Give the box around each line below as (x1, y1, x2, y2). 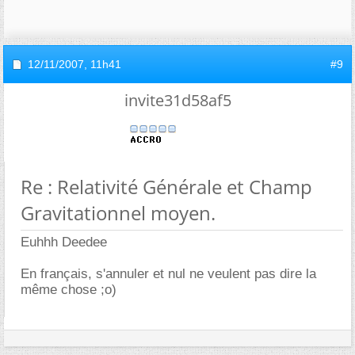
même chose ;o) (21, 281, 116, 297)
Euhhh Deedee (21, 234, 107, 250)
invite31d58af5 (124, 89, 231, 111)
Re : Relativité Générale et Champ (21, 173, 312, 200)
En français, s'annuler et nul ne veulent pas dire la (21, 265, 316, 281)
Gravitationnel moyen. (21, 199, 216, 226)
